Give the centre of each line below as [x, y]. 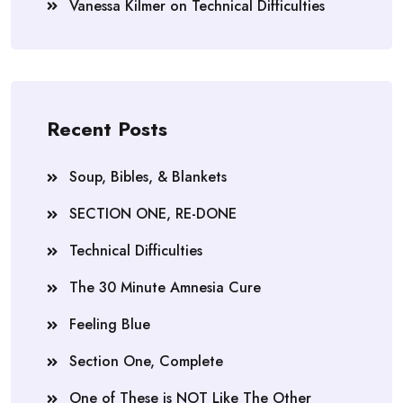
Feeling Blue [110, 325]
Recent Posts [107, 129]
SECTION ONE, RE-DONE [153, 214]
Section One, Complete [146, 362]
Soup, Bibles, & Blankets [148, 177]
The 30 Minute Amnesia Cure [165, 288]
